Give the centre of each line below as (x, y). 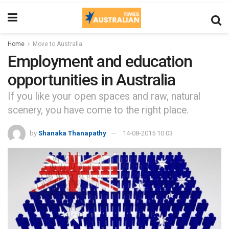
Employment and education (100, 61)
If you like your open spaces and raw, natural (104, 97)
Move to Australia (58, 44)
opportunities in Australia (91, 80)
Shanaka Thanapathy (72, 133)
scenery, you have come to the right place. (98, 110)
